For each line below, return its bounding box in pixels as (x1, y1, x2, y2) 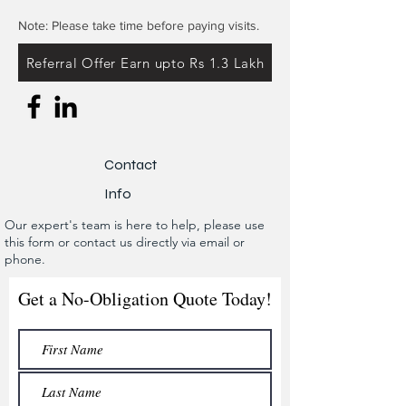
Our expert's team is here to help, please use (5, 217, 265, 234)
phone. (5, 251, 49, 268)
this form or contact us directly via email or (5, 234, 245, 251)
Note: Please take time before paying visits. (18, 18, 263, 34)
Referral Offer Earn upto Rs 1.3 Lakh (25, 53, 265, 72)
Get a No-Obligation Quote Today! (18, 286, 272, 312)
